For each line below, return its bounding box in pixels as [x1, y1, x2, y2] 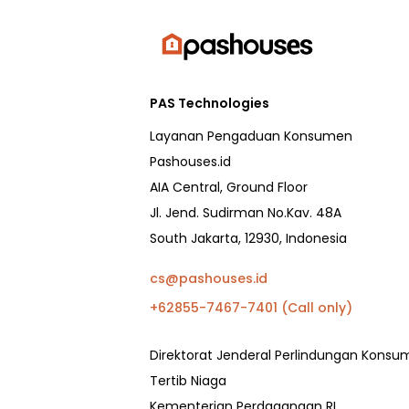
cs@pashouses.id [150, 269, 267, 288]
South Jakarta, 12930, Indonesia [150, 229, 347, 248]
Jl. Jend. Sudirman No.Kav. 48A [150, 204, 341, 223]
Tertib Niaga [150, 372, 226, 391]
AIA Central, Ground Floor [150, 178, 308, 197]
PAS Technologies [150, 94, 269, 113]
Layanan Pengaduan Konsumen [150, 127, 352, 146]
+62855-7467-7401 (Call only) [150, 299, 352, 318]
